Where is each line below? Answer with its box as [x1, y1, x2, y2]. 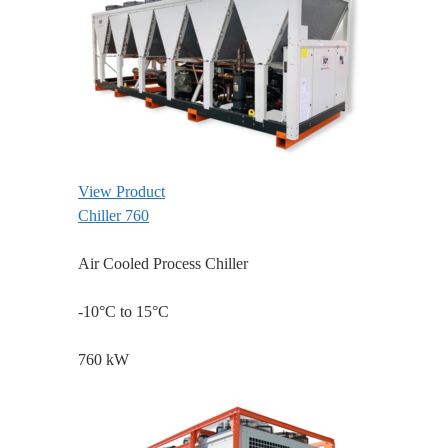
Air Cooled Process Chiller [78, 255, 248, 273]
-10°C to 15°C [78, 303, 169, 321]
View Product [78, 183, 165, 201]
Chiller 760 [78, 207, 149, 225]
